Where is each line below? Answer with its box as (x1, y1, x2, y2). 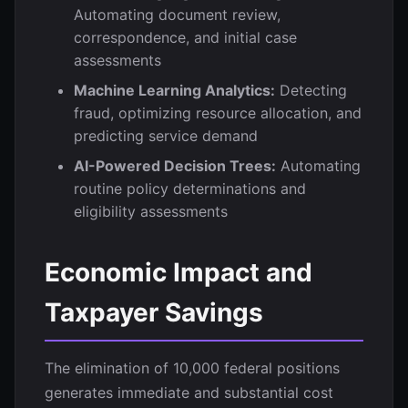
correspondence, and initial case (74, 28, 297, 46)
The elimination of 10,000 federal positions (45, 359, 340, 377)
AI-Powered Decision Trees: (74, 157, 276, 175)
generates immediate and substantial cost (45, 383, 333, 402)
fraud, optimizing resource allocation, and (74, 104, 362, 122)
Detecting (275, 81, 347, 99)
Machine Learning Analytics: (74, 81, 275, 99)
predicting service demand (74, 127, 258, 145)
